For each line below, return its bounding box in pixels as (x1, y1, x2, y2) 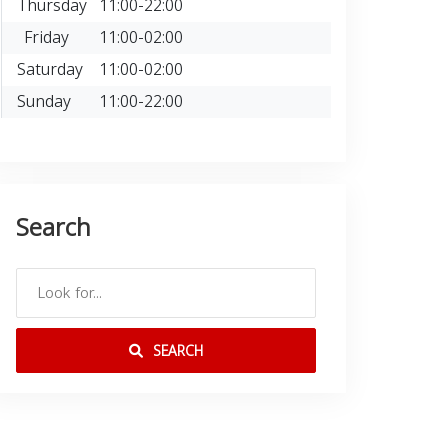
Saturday (17, 54, 83, 85)
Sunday (17, 86, 71, 117)
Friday (24, 22, 70, 53)
